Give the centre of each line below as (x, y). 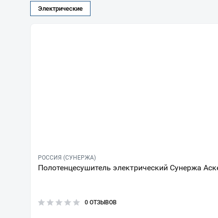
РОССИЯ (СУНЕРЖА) (67, 158)
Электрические (60, 8)
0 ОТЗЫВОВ (101, 202)
